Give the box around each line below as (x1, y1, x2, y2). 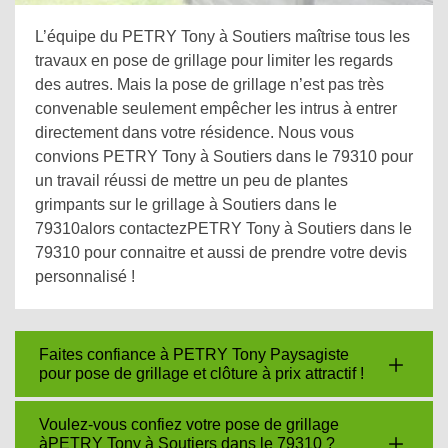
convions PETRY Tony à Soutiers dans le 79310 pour (35, 148, 413, 165)
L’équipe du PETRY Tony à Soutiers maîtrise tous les (35, 28, 410, 45)
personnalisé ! (35, 268, 135, 285)
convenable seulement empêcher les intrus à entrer (35, 100, 397, 117)
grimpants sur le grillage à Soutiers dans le (35, 196, 337, 213)
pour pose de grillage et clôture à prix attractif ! (39, 365, 364, 382)
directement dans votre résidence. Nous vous (35, 124, 354, 141)
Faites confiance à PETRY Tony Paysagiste (39, 346, 349, 363)
